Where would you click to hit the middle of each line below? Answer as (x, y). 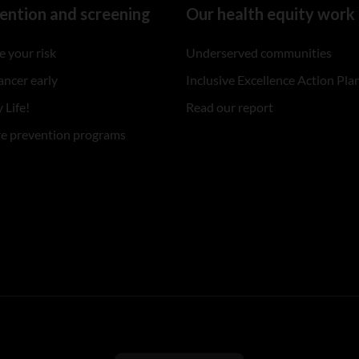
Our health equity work (271, 14)
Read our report (230, 107)
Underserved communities (259, 52)
